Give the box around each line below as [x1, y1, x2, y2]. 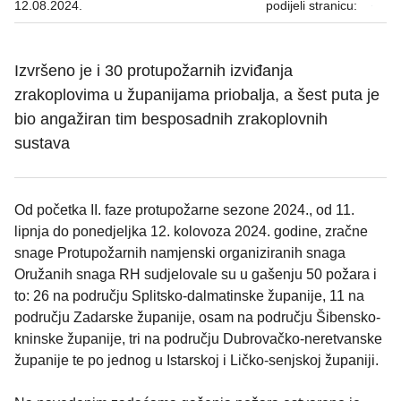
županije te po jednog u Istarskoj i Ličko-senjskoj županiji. [14, 353, 379, 369]
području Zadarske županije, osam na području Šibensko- [14, 310, 380, 326]
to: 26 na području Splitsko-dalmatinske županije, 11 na [14, 288, 364, 304]
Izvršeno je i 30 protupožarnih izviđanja [14, 62, 293, 81]
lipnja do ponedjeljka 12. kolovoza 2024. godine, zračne [14, 224, 368, 240]
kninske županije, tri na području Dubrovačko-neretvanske [14, 331, 382, 347]
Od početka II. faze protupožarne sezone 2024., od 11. [14, 202, 354, 218]
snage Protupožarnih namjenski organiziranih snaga [14, 245, 346, 261]
